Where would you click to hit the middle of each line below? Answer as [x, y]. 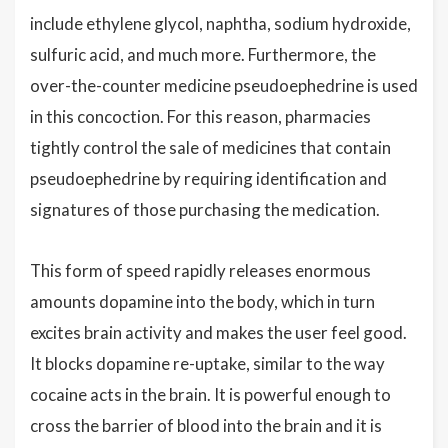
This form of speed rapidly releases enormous [200, 270]
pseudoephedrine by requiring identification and [208, 178]
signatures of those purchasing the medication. [205, 209]
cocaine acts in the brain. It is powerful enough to [210, 394]
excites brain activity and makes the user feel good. [218, 332]
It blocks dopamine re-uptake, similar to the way [207, 363]
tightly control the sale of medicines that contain [210, 147]
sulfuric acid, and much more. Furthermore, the [203, 54]
